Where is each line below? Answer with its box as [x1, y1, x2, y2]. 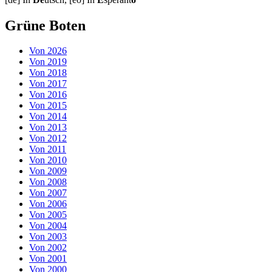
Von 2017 [29, 78, 67, 89]
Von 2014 [29, 111, 67, 122]
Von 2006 [29, 199, 67, 209]
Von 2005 [29, 209, 67, 220]
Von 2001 [29, 253, 67, 264]
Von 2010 [29, 155, 67, 166]
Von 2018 [29, 67, 67, 78]
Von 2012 [29, 133, 67, 144]
